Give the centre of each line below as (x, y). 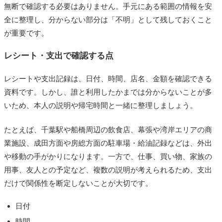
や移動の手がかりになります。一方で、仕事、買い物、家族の (108, 156)
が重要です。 (26, 33)
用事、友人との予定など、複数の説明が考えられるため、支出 (108, 169)
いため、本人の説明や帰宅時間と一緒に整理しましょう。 (101, 105)
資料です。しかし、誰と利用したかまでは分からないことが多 (108, 92)
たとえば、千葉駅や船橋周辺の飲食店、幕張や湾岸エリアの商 (108, 129)
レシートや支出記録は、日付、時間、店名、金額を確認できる (108, 78)
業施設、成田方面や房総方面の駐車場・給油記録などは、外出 (108, 143)
